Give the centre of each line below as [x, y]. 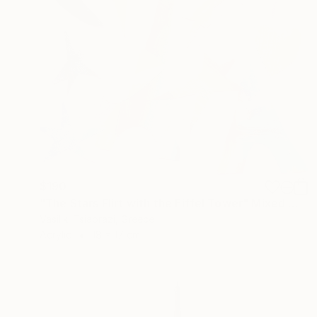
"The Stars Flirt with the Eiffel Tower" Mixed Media [294, 203]
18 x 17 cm [116, 235]
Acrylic [56, 235]
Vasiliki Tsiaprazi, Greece [97, 219]
